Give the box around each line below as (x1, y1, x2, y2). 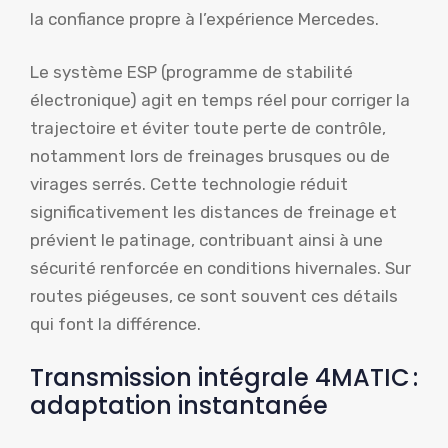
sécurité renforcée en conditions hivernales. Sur (30, 258, 411, 279)
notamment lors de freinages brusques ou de (30, 146, 390, 167)
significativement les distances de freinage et (30, 202, 397, 223)
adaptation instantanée (30, 388, 328, 422)
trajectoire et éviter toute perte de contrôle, (30, 118, 386, 139)
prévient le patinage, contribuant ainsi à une (30, 230, 383, 251)
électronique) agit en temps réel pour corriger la (30, 90, 410, 111)
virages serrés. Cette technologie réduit (30, 174, 348, 195)
